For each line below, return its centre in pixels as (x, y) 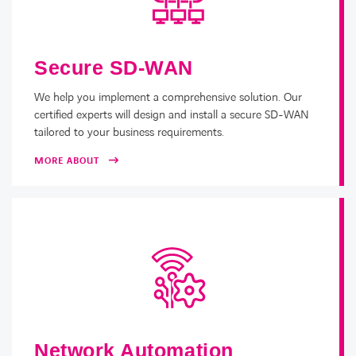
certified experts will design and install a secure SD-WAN (172, 116)
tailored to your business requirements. (129, 133)
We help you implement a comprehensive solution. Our (168, 98)
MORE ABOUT (67, 161)
